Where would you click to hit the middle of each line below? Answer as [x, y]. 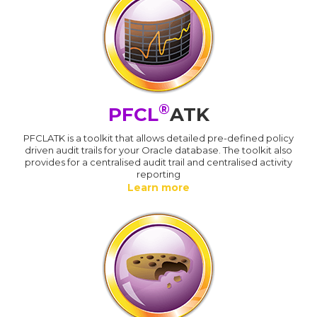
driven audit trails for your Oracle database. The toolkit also [158, 150]
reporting [158, 174]
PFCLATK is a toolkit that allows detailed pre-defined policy [158, 138]
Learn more [158, 187]
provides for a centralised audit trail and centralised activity [158, 162]
